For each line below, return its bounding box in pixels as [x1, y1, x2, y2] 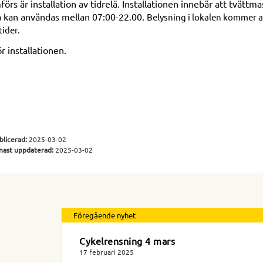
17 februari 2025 [79, 247, 134, 257]
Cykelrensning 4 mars [79, 234, 175, 247]
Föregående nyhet [73, 210, 136, 220]
